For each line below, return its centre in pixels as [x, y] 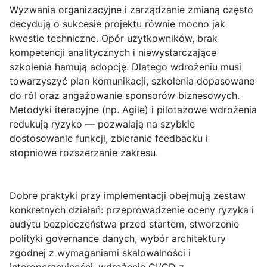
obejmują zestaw [207, 196]
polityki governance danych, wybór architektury [118, 239]
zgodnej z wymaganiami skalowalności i [100, 253]
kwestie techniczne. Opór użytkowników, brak [114, 38]
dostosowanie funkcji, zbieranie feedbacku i [109, 139]
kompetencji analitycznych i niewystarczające [113, 53]
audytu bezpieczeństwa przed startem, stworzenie [124, 224]
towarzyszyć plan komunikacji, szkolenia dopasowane [132, 81]
